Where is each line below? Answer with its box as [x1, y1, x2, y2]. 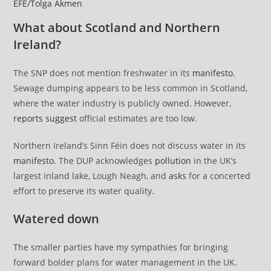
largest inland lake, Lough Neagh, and [13, 170, 169, 182]
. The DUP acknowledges [54, 155, 155, 167]
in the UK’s [191, 155, 237, 167]
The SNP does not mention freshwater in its [13, 67, 193, 79]
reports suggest [13, 113, 77, 125]
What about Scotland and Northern [13, 19, 221, 36]
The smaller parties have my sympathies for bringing [13, 241, 229, 253]
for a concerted [186, 170, 251, 182]
